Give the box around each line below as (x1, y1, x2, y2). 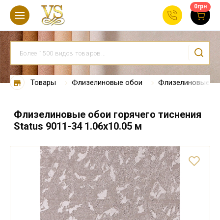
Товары (30, 78, 56, 87)
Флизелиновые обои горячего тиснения (14, 109, 201, 120)
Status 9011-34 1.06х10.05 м (14, 120, 142, 132)
